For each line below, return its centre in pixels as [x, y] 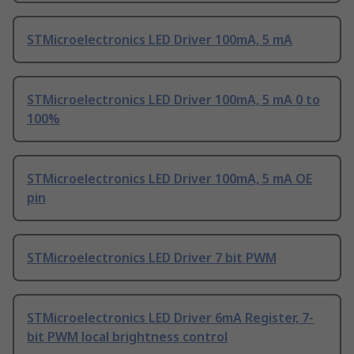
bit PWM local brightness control [127, 337]
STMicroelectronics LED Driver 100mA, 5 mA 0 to [173, 100]
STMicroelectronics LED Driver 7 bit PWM [152, 258]
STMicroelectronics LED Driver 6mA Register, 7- [170, 318]
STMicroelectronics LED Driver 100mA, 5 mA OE [169, 179]
